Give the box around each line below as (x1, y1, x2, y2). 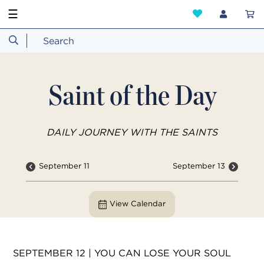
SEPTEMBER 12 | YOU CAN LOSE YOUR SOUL (13, 246, 231, 259)
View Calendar (110, 198, 166, 209)
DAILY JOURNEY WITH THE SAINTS (47, 126, 217, 138)
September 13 (172, 160, 225, 171)
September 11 (39, 160, 90, 171)
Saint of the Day (48, 78, 216, 112)
